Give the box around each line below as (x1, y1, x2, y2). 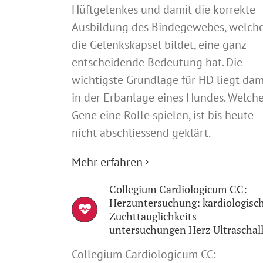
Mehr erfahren (72, 154, 143, 170)
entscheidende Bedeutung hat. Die (72, 54, 242, 70)
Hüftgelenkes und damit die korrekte (72, 1, 255, 17)
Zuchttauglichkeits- (109, 208, 201, 223)
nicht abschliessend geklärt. (72, 124, 211, 140)
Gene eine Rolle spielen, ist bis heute (72, 107, 254, 123)
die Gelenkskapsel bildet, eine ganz (72, 36, 246, 52)
